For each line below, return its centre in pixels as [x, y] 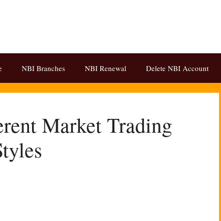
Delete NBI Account [177, 68]
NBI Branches [43, 68]
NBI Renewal [106, 68]
